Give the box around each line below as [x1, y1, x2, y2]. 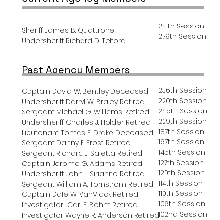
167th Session [158, 137, 204, 147]
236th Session [158, 85, 207, 96]
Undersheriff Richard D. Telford [22, 36, 126, 46]
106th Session [158, 199, 205, 209]
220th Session [158, 96, 207, 106]
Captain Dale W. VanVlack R [22, 190, 117, 200]
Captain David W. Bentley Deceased [22, 86, 148, 97]
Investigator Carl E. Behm [22, 200, 112, 210]
